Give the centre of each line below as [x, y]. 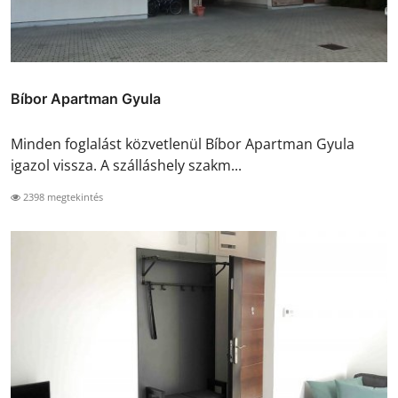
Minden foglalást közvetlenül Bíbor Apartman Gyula [183, 143]
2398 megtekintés [62, 196]
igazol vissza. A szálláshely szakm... [126, 165]
